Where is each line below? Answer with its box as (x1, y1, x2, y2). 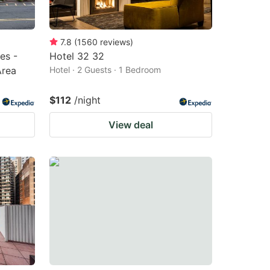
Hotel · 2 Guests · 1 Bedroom (49, 64, 161, 75)
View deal (108, 118, 153, 131)
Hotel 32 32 (49, 49, 104, 62)
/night (74, 93, 101, 106)
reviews (100, 36, 130, 47)
